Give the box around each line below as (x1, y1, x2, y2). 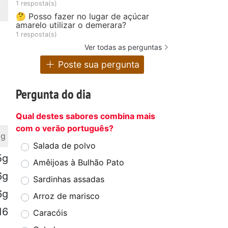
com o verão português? (16, 123, 113, 134)
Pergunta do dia (16, 85, 91, 103)
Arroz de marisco (33, 191, 100, 202)
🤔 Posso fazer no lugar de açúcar (16, 11, 149, 21)
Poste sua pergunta (55, 59, 140, 70)
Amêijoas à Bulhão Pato (33, 157, 124, 168)
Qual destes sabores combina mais (16, 111, 155, 122)
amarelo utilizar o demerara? (16, 19, 126, 30)
